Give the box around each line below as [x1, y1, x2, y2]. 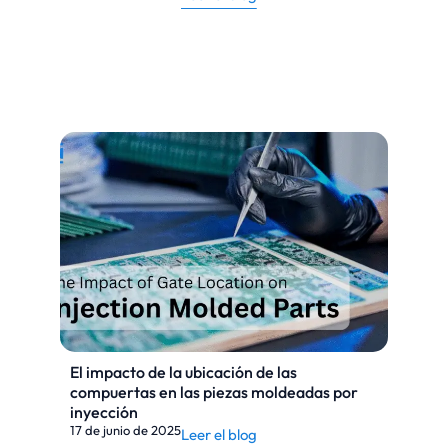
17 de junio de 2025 [70, 422, 181, 438]
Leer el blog [181, 425, 257, 444]
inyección [70, 402, 138, 422]
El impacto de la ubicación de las [70, 362, 297, 382]
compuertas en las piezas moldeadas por [70, 382, 358, 402]
